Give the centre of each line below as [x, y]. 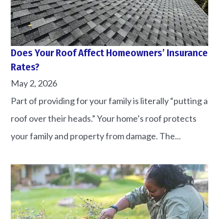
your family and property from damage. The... [96, 136]
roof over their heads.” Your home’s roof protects [104, 118]
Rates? [25, 67]
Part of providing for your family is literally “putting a [109, 100]
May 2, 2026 [34, 83]
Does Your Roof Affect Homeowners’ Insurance [109, 53]
